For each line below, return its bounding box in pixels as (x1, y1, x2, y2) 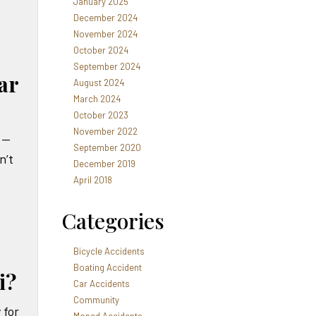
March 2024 (73, 93, 121, 104)
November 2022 (73, 126, 138, 137)
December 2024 (73, 12, 138, 23)
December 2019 (73, 158, 135, 169)
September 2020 (73, 142, 141, 153)
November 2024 (73, 28, 138, 39)
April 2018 (73, 174, 112, 186)
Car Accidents (73, 278, 130, 289)
